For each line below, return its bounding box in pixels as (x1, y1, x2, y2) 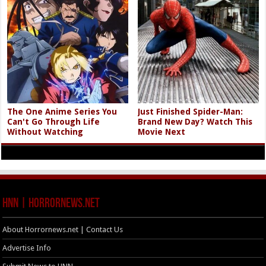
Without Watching (7, 126, 84, 137)
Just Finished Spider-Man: (138, 106, 243, 116)
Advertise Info (2, 243, 52, 252)
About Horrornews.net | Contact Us (2, 224, 123, 234)
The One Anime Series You (7, 106, 118, 116)
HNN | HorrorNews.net (2, 197, 100, 211)
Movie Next (138, 126, 186, 137)
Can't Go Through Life (7, 116, 100, 126)
